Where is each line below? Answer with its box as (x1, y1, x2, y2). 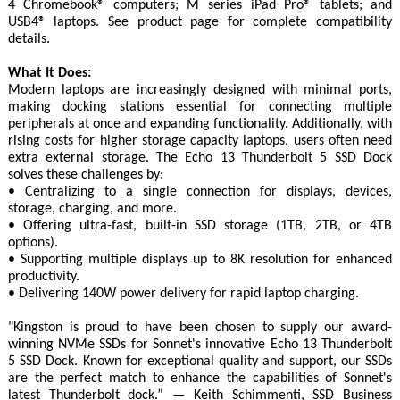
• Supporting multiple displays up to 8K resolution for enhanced (7, 252, 393, 267)
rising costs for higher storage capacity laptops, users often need (7, 133, 393, 148)
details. (7, 31, 50, 46)
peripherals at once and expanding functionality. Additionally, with (7, 116, 393, 131)
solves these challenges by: (7, 167, 163, 182)
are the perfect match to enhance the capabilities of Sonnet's (7, 371, 393, 386)
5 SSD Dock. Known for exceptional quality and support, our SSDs (7, 354, 393, 369)
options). (7, 235, 58, 250)
